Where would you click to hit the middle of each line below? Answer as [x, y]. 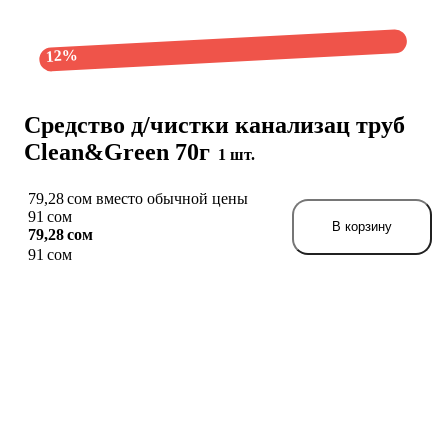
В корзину [361, 226]
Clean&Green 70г [120, 152]
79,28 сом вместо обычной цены [138, 198]
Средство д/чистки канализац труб [214, 125]
